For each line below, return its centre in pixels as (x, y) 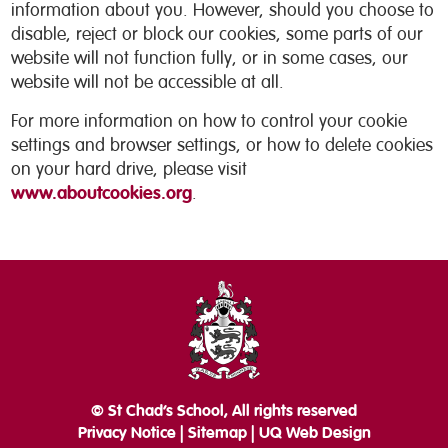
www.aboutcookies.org (102, 193)
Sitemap (217, 433)
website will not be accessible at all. (148, 82)
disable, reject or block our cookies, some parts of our (217, 34)
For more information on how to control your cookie (209, 121)
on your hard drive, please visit (129, 169)
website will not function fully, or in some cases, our (210, 58)
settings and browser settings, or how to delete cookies (222, 145)
